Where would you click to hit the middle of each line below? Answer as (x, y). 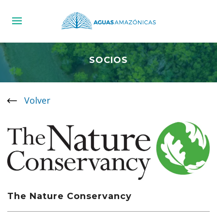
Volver (36, 100)
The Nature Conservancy (70, 196)
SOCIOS (108, 60)
